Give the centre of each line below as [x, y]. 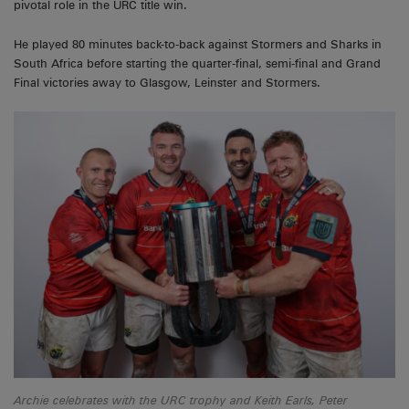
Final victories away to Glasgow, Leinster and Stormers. [167, 82]
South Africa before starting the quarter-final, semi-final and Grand [197, 63]
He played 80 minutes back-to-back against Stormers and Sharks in [198, 44]
